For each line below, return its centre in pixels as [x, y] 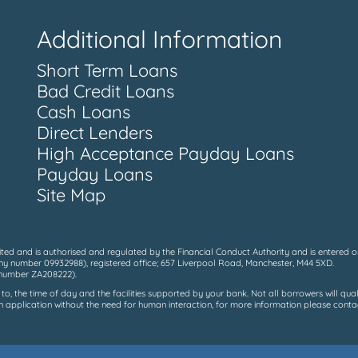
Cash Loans [83, 112]
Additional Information [159, 40]
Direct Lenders [94, 133]
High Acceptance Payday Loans [165, 154]
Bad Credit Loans [105, 91]
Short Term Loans [107, 71]
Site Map [71, 195]
